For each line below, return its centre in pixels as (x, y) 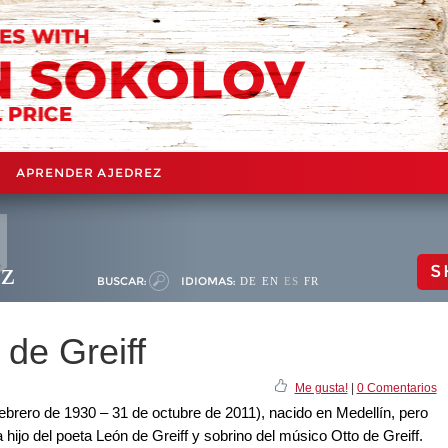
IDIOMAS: (208, 280)
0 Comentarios (396, 387)
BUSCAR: (121, 280)
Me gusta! (321, 387)
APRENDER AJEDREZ (89, 172)
